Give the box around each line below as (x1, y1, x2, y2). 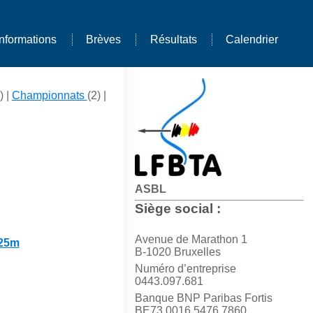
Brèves (85, 34, 121, 45)
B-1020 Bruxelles (134, 246, 221, 259)
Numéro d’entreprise (134, 263, 236, 275)
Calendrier (226, 34, 279, 45)
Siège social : (134, 201, 221, 216)
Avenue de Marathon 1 (134, 233, 247, 246)
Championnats (11, 89, 87, 101)
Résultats (150, 34, 197, 45)
